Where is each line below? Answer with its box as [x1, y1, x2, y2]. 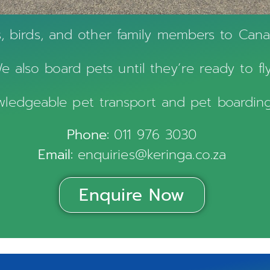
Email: [37, 144, 78, 165]
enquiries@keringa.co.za [77, 144, 227, 165]
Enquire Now [79, 181, 185, 208]
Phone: [67, 124, 115, 145]
